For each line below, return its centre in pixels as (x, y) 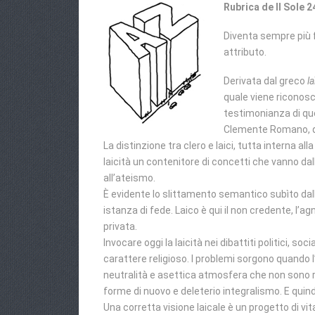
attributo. (245, 52)
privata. (120, 226)
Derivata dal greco (265, 81)
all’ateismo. (129, 178)
